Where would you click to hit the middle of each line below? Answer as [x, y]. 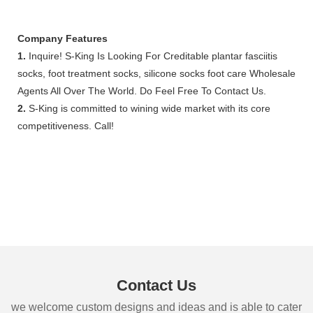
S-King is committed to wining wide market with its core [148, 108]
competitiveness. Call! [66, 125]
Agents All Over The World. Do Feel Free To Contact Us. [142, 90]
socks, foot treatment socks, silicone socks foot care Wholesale [156, 73]
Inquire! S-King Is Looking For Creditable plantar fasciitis [152, 56]
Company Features [63, 38]
